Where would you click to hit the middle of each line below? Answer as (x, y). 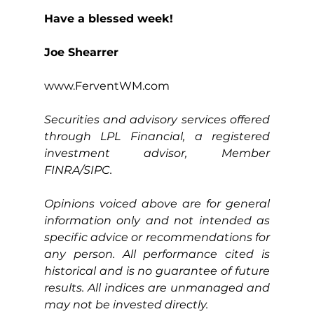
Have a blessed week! (108, 18)
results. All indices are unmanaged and (157, 287)
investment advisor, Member (157, 153)
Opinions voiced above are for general (157, 203)
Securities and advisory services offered (157, 119)
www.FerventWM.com (107, 86)
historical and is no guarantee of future (157, 271)
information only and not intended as (157, 220)
